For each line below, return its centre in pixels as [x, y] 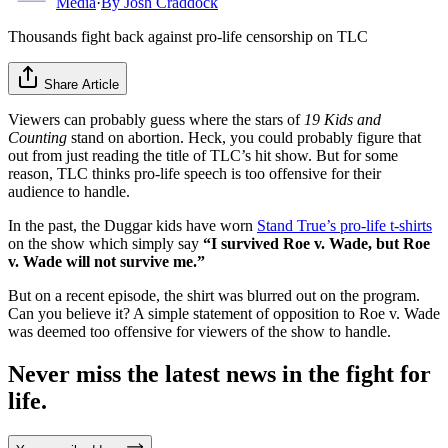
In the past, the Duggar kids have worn [132, 225]
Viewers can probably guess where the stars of [156, 119]
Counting [37, 137]
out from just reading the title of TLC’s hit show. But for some [203, 155]
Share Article [81, 84]
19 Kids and [342, 119]
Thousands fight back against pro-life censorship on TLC [188, 36]
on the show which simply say [105, 243]
